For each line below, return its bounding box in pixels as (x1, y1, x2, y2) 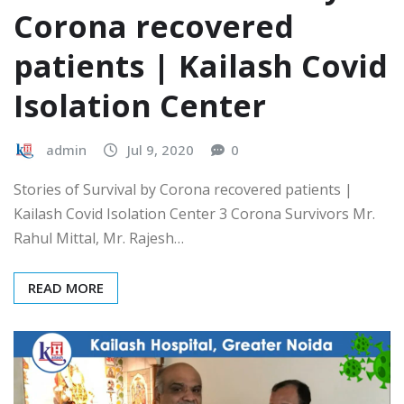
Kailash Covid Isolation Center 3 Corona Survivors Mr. (14, 203, 375, 224)
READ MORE (28, 278, 104, 297)
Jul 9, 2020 (127, 141, 194, 160)
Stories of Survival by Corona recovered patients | (14, 179, 353, 199)
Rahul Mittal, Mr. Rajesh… (14, 227, 184, 248)
